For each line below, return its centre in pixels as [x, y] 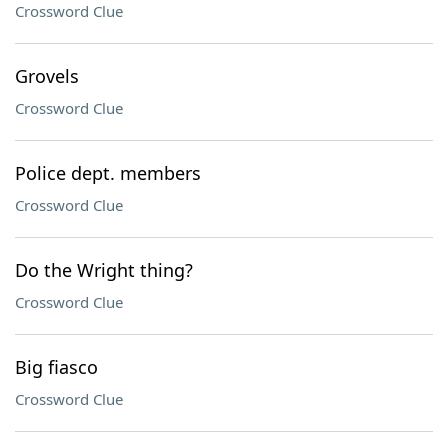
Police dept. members [108, 173]
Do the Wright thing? [104, 270]
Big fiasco [56, 367]
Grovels [47, 76]
